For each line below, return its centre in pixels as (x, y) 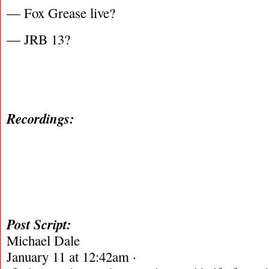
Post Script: (39, 224)
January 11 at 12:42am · (71, 256)
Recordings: (43, 118)
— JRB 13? (38, 39)
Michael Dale (43, 240)
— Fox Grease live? (61, 13)
